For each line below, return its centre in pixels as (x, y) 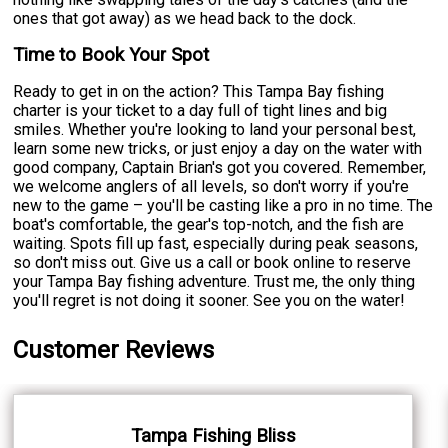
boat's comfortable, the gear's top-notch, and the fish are (209, 224)
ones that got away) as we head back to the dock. (185, 18)
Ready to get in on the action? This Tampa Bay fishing (199, 91)
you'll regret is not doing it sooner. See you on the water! (209, 300)
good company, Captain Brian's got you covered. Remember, (220, 167)
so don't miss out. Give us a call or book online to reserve (212, 262)
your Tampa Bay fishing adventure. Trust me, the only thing (214, 281)
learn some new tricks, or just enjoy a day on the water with (218, 148)
